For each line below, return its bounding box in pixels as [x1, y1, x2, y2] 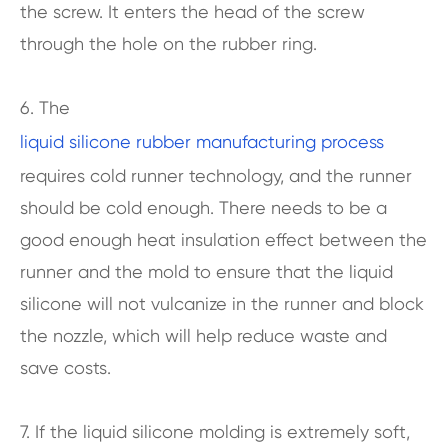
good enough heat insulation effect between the [20, 228, 427, 250]
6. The [20, 96, 70, 118]
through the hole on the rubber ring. [20, 32, 322, 54]
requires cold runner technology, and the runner [20, 164, 412, 186]
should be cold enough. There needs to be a [20, 196, 387, 218]
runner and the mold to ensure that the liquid [20, 260, 393, 282]
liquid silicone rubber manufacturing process [20, 130, 384, 152]
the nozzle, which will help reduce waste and [20, 324, 387, 346]
